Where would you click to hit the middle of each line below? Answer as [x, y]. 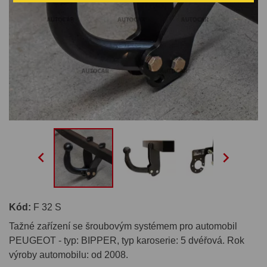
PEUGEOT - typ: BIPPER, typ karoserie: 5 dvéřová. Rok [127, 240]
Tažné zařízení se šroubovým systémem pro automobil [123, 226]
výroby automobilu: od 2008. [69, 254]
